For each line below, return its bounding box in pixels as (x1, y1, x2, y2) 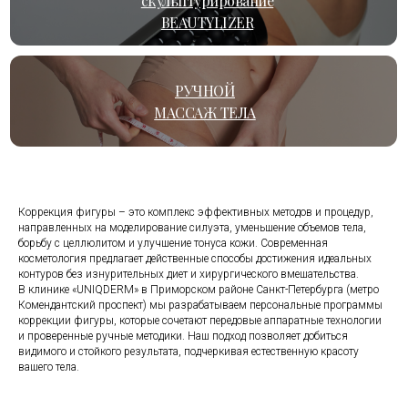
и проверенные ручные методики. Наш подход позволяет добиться (18, 330, 348, 342)
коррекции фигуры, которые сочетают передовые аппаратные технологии (18, 314, 382, 327)
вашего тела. (18, 361, 79, 373)
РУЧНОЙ (175, 80, 235, 100)
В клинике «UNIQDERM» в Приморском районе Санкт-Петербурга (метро (18, 283, 379, 296)
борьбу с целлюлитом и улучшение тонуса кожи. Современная (18, 237, 328, 250)
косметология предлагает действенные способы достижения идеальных (18, 252, 372, 265)
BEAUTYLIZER (160, 12, 254, 32)
